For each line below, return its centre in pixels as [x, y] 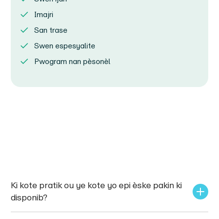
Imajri [44, 14]
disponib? [29, 197]
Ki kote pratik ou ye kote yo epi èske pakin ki [98, 185]
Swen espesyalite [65, 45]
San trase [51, 30]
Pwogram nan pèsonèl [73, 61]
